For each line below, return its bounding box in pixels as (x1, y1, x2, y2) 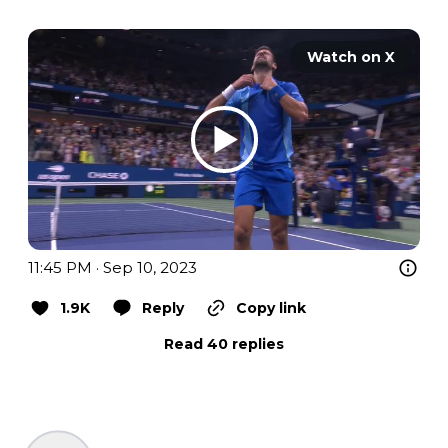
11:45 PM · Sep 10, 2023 (28, 257, 197, 277)
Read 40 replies (164, 334, 284, 353)
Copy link (236, 298, 306, 317)
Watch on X (307, 48, 395, 67)
